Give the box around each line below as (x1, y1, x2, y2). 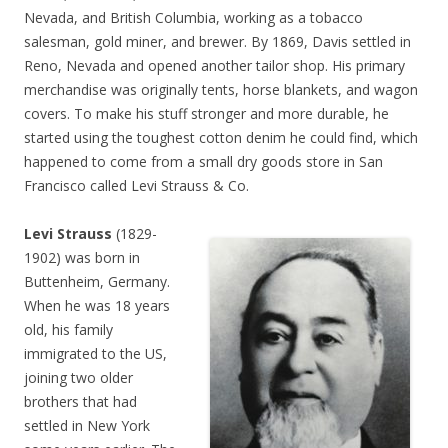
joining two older (24, 368, 133, 388)
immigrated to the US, (24, 344, 167, 364)
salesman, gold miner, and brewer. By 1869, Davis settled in (24, 32, 411, 52)
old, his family (24, 320, 113, 340)
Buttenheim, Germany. (24, 272, 170, 292)
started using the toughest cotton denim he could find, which (24, 128, 418, 148)
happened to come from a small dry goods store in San (24, 152, 383, 172)
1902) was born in (24, 248, 140, 268)
